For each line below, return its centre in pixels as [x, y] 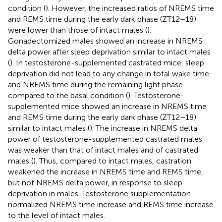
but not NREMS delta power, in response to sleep [95, 182]
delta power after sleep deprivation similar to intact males [109, 52]
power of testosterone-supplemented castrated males [105, 139]
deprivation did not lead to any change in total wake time [109, 73]
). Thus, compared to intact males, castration [112, 161]
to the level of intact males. [56, 215]
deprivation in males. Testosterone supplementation [99, 193]
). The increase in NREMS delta [143, 128]
